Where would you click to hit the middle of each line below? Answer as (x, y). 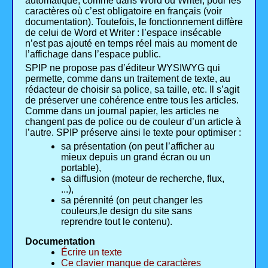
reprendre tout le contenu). (117, 222)
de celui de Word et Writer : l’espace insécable (123, 33)
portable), (81, 168)
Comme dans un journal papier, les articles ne (122, 111)
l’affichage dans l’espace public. (93, 54)
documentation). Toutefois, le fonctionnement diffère (134, 22)
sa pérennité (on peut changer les (132, 200)
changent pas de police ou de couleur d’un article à (133, 122)
